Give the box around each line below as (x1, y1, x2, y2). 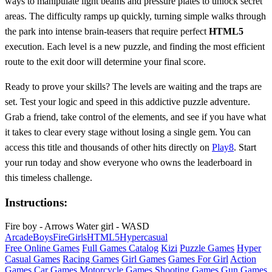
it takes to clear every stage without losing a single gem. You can (5, 126, 251, 137)
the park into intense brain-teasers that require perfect (5, 25, 209, 36)
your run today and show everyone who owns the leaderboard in (5, 157, 252, 168)
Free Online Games (5, 243, 80, 254)
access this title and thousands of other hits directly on (5, 141, 212, 152)
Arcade (5, 232, 33, 243)
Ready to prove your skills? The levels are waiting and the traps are (5, 81, 262, 92)
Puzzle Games (180, 243, 234, 254)
